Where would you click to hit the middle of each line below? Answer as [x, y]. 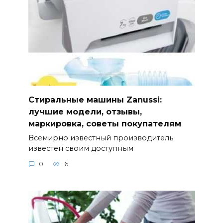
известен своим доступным [81, 148]
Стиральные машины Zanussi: [95, 100]
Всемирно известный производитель [101, 138]
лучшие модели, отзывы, [85, 111]
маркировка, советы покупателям [105, 123]
